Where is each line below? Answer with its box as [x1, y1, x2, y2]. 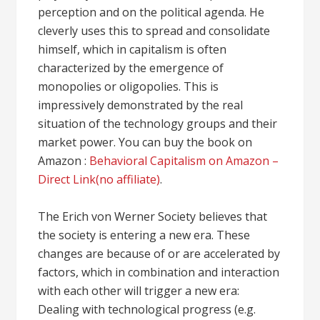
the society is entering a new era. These [38, 227, 251, 243]
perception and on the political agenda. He [38, 4, 265, 20]
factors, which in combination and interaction [38, 264, 280, 280]
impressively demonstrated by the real [38, 97, 244, 113]
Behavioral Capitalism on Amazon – [89, 153, 279, 169]
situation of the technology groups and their [38, 116, 278, 131]
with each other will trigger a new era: [38, 283, 240, 299]
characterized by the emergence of [38, 60, 224, 76]
